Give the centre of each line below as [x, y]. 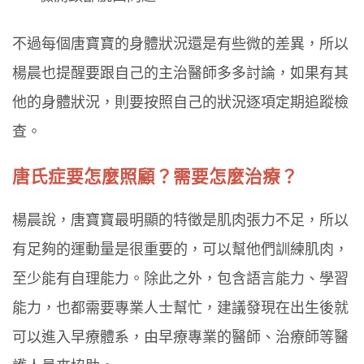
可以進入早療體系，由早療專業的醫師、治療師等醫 [180, 338]
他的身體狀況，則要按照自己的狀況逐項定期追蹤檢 [180, 103]
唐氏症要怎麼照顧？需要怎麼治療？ [155, 176]
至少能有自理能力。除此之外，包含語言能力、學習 [180, 279]
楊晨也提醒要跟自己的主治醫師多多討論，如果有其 [180, 74]
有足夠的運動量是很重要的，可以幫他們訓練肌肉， [180, 250]
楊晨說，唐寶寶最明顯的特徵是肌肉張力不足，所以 [180, 221]
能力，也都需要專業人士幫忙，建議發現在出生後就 [180, 308]
